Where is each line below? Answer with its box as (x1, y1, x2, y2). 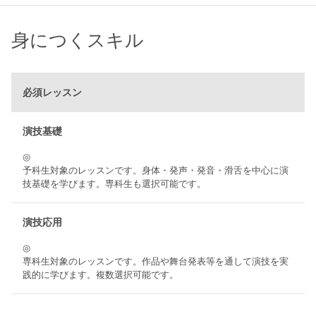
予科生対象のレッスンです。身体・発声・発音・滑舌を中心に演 (23, 165, 288, 176)
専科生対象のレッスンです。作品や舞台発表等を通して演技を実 (23, 256, 288, 267)
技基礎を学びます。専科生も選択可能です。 (23, 178, 206, 190)
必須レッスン (23, 87, 82, 99)
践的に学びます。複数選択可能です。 (23, 269, 178, 281)
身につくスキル (11, 30, 144, 51)
